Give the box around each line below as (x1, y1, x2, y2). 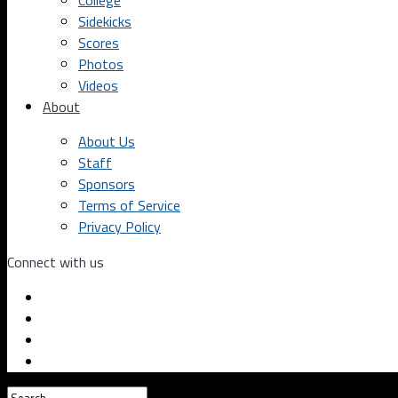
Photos (78, 53, 123, 75)
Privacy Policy (78, 216, 161, 237)
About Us (78, 131, 135, 152)
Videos (78, 75, 118, 96)
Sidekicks (78, 11, 131, 32)
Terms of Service (78, 195, 180, 216)
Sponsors (78, 173, 135, 195)
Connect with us (7, 251, 104, 273)
